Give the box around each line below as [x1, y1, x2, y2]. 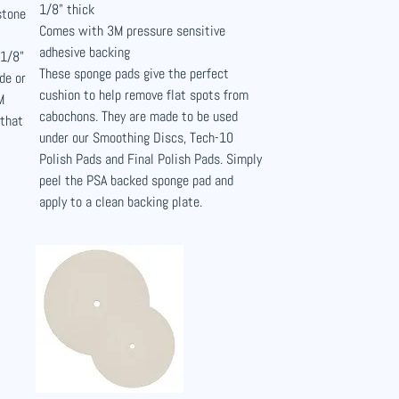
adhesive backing [39, 43, 130, 61]
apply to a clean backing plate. [39, 192, 202, 211]
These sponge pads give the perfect [39, 64, 229, 83]
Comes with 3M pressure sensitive [39, 21, 225, 40]
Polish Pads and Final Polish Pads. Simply [39, 150, 262, 168]
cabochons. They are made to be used [39, 107, 238, 126]
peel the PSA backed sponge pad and [39, 171, 233, 190]
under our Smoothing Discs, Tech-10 [39, 128, 233, 147]
